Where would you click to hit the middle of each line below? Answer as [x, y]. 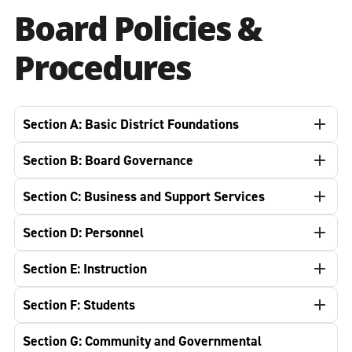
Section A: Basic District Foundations [131, 124]
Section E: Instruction [85, 269]
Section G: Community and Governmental [142, 341]
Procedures [103, 67]
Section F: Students [79, 305]
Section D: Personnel [83, 233]
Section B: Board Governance [108, 160]
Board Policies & [138, 28]
